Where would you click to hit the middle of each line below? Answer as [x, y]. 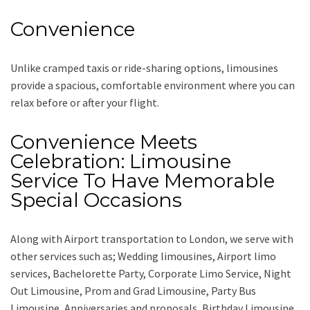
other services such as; [64, 256]
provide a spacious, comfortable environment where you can [153, 85]
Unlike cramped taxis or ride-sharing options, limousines [144, 68]
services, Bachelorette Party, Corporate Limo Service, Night [151, 274]
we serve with [262, 239]
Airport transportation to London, [147, 239]
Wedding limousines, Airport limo [197, 256]
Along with [37, 239]
